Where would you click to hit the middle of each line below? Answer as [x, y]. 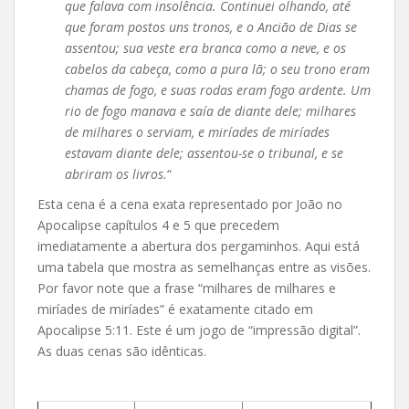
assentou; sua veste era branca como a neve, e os [205, 47]
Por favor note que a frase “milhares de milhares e [187, 288]
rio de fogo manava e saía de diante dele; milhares [210, 110]
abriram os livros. [116, 173]
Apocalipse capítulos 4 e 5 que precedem [158, 225]
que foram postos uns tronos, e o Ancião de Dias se [211, 26]
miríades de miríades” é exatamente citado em [175, 309]
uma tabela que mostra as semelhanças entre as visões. [204, 267]
